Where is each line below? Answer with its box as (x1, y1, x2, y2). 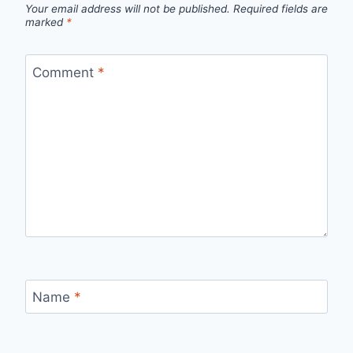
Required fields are (233, 2, 328, 16)
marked (25, 16, 66, 29)
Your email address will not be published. (25, 2, 230, 16)
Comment (32, 64, 98, 80)
